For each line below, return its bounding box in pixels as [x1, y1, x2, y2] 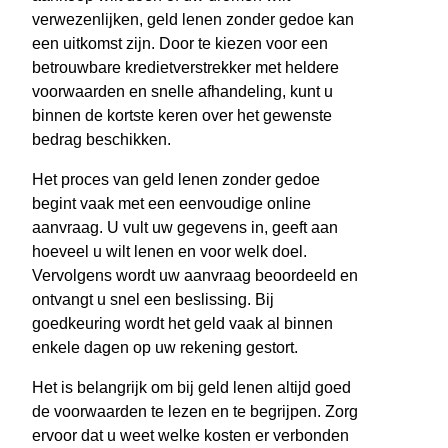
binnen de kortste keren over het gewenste [32, 107, 332, 125]
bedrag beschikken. [32, 131, 171, 149]
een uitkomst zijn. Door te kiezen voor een [32, 35, 328, 53]
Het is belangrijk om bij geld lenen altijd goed [32, 379, 351, 397]
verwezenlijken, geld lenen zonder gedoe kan [32, 11, 354, 29]
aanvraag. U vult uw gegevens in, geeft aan [32, 219, 338, 237]
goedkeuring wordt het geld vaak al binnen [32, 315, 333, 333]
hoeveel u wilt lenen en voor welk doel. [32, 243, 307, 261]
